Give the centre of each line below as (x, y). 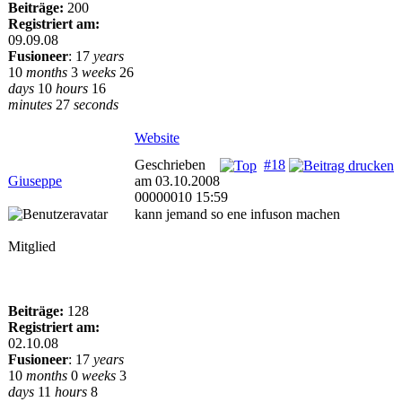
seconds (96, 105)
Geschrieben (170, 165)
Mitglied (32, 246)
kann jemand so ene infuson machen (237, 214)
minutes (30, 105)
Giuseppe (35, 181)
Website (157, 138)
